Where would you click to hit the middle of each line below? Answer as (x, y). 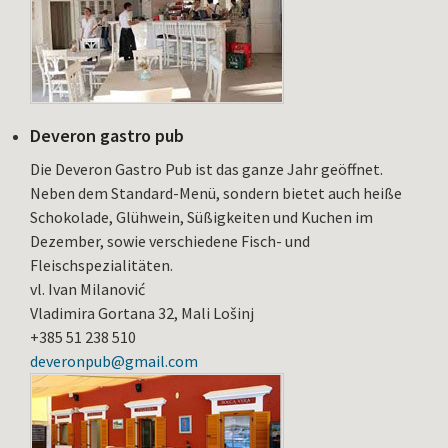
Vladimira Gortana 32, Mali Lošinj (142, 313)
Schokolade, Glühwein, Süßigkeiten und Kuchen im (201, 217)
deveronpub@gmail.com (114, 361)
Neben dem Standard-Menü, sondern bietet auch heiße (216, 193)
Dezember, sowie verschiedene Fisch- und (170, 241)
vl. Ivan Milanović (87, 289)
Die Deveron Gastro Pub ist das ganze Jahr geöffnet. (206, 169)
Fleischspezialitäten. (101, 265)
